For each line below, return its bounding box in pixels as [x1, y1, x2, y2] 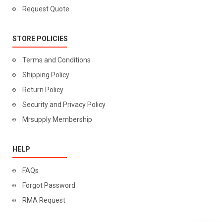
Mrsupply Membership [22, 115, 92, 123]
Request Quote [22, 5, 69, 13]
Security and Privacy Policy [22, 101, 106, 109]
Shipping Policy [22, 71, 69, 79]
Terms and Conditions [22, 56, 91, 64]
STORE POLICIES [12, 35, 68, 43]
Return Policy [22, 86, 63, 94]
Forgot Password [22, 181, 75, 189]
